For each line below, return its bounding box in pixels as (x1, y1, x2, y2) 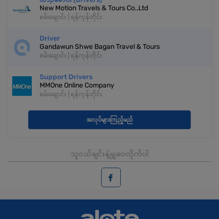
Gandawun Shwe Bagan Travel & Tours (40, 43, 160, 51)
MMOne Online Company (40, 81, 114, 90)
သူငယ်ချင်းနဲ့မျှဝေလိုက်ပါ (70, 149, 149, 159)
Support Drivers (40, 73, 92, 82)
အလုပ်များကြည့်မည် (86, 116, 133, 124)
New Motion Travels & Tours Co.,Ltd (40, 4, 148, 13)
